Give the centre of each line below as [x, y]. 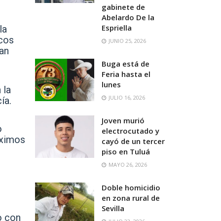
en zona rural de [131, 198]
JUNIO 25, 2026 [127, 41]
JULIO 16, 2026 [126, 97]
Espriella [117, 28]
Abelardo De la [128, 17]
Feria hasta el [126, 74]
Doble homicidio [131, 187]
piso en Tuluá [126, 151]
